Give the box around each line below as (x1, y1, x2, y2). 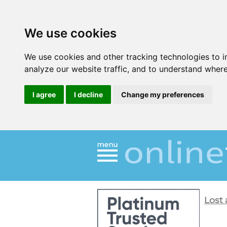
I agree (32, 90, 56, 99)
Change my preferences (121, 90, 204, 99)
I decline (74, 90, 103, 99)
